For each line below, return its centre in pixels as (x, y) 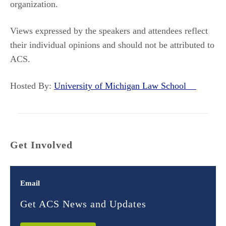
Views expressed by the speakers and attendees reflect (109, 31)
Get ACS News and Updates (83, 204)
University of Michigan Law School (125, 86)
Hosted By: (32, 86)
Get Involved (41, 145)
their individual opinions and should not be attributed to (112, 45)
